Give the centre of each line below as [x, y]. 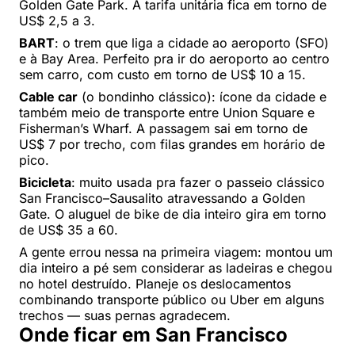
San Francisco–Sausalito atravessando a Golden [162, 198]
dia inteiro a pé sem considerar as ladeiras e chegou [176, 268]
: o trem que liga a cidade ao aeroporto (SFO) [192, 43]
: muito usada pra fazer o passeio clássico [198, 183]
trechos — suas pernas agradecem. [125, 316]
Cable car [48, 97]
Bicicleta [45, 183]
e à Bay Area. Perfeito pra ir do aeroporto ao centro [174, 59]
